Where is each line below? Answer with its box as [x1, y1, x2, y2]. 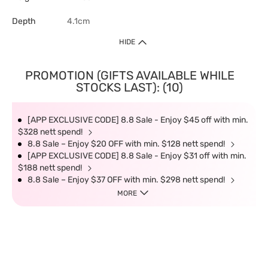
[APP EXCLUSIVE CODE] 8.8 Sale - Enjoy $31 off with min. [28, 151, 246, 161]
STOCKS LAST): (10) [76, 80, 183, 95]
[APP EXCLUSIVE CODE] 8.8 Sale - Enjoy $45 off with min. [28, 115, 248, 125]
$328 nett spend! [18, 127, 84, 137]
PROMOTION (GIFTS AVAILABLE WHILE [25, 68, 234, 83]
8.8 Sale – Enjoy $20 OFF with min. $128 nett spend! [28, 139, 227, 149]
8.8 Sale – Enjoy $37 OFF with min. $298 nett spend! [28, 175, 227, 185]
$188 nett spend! [18, 163, 84, 173]
